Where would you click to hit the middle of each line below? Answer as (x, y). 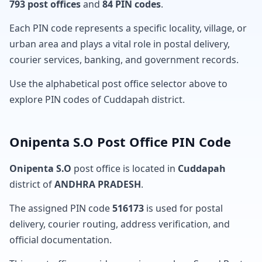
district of (32, 184)
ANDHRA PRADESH (98, 184)
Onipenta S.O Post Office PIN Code (120, 142)
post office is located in (125, 168)
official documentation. (61, 240)
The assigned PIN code (61, 208)
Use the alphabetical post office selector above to (118, 84)
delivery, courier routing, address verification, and (120, 224)
